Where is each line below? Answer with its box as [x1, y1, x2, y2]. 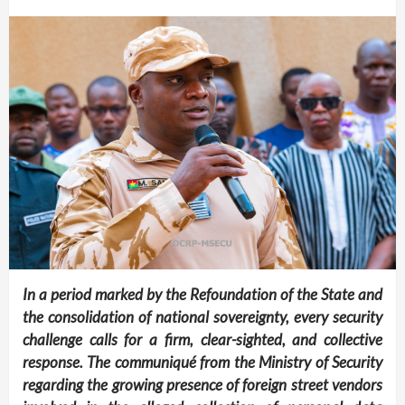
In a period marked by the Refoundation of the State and [23, 285, 382, 305]
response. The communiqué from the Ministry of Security [23, 353, 382, 372]
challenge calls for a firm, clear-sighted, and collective [23, 330, 382, 350]
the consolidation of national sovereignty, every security [23, 307, 382, 327]
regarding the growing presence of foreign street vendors [23, 375, 382, 395]
